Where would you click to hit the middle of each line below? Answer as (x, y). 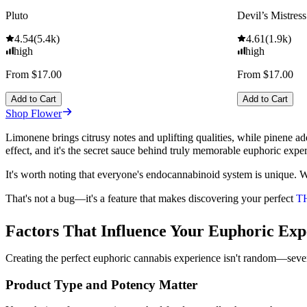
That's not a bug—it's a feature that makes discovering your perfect (151, 199)
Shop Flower (34, 114)
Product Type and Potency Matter (101, 284)
